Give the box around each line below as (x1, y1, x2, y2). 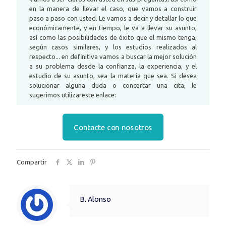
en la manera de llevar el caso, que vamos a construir (29, 5, 197, 12)
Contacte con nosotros (73, 122, 153, 132)
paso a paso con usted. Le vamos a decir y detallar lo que (29, 14, 197, 22)
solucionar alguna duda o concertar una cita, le (29, 81, 197, 89)
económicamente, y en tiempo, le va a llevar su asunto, (29, 24, 197, 31)
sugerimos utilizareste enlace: (29, 91, 116, 98)
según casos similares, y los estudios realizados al (29, 43, 197, 50)
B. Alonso (80, 195, 111, 203)
